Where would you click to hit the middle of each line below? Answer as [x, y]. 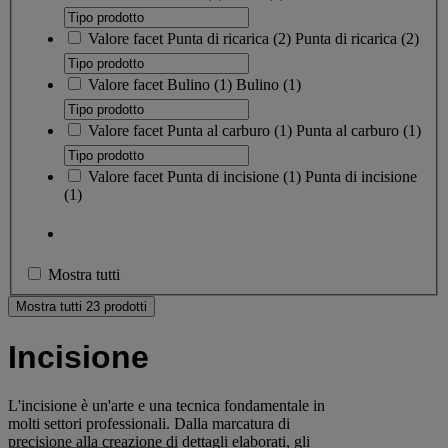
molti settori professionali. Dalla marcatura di [149, 424]
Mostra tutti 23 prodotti [81, 307]
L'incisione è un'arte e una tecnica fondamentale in [166, 406]
